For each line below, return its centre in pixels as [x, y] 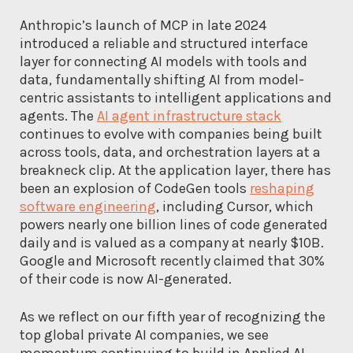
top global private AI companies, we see [144, 334]
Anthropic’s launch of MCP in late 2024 [143, 25]
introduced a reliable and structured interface [164, 43]
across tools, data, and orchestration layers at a [170, 152]
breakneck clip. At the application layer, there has [175, 170]
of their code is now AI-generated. [126, 279]
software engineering [88, 206]
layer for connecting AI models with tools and [163, 61]
